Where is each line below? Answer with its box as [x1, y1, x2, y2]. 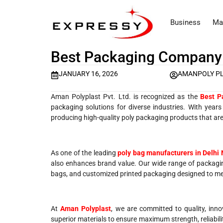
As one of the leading [51, 148, 116, 157]
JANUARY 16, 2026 [59, 70, 118, 78]
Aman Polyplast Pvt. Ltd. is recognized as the [51, 92, 198, 101]
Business [170, 18, 201, 27]
